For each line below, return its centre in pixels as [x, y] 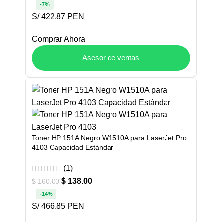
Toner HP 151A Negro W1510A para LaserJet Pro [109, 138]
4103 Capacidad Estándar [73, 147]
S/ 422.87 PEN [58, 16]
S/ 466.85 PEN [58, 206]
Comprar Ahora [58, 39]
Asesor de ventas [111, 57]
